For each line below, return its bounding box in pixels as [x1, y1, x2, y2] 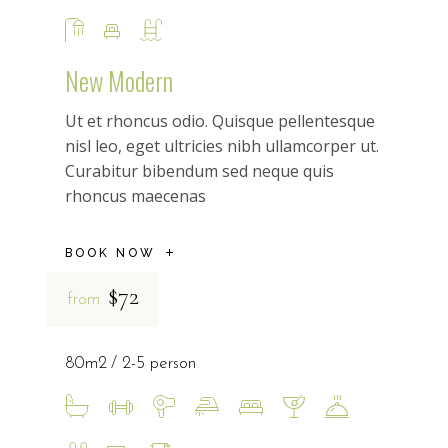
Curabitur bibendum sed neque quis [64, 159, 334, 182]
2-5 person [121, 355, 196, 373]
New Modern [64, 61, 173, 99]
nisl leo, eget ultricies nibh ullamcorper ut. [64, 134, 379, 157]
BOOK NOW [64, 246, 156, 261]
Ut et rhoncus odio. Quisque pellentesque [64, 109, 375, 132]
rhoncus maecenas [64, 184, 206, 207]
